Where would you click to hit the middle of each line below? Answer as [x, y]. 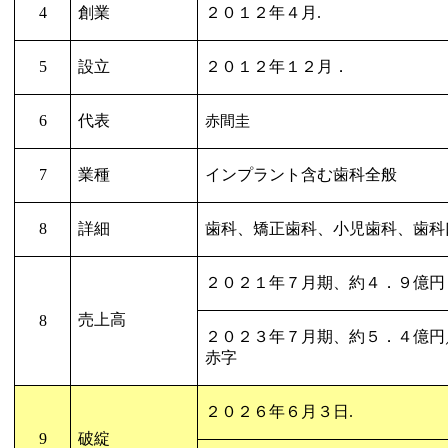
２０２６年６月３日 [276, 411]
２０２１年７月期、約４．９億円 [324, 282]
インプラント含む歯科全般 [300, 174]
